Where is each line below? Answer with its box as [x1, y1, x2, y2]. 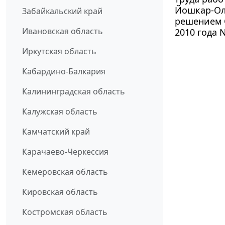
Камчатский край [22, 126, 90, 138]
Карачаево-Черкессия [22, 146, 108, 158]
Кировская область [22, 186, 98, 198]
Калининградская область [22, 86, 125, 97]
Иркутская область [22, 46, 96, 57]
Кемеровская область [22, 166, 108, 178]
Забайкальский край [22, 6, 102, 17]
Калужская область [22, 106, 97, 118]
